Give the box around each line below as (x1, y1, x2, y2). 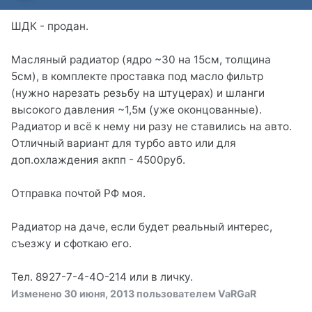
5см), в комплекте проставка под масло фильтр (11, 69, 263, 83)
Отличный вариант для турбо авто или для (11, 136, 236, 150)
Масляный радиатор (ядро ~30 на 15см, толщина (11, 52, 271, 66)
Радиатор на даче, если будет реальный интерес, (11, 219, 272, 233)
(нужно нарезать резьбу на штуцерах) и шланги (11, 86, 265, 100)
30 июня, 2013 (64, 287, 134, 299)
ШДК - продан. (11, 19, 88, 33)
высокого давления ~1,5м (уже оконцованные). (11, 102, 262, 116)
